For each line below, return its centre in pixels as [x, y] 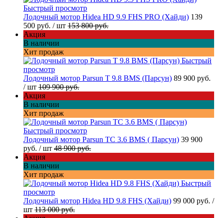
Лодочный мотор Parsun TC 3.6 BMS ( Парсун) [101, 140]
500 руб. [38, 26]
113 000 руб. [55, 210]
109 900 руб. [59, 87]
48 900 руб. [73, 148]
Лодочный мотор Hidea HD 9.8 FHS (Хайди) [97, 201]
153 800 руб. [88, 26]
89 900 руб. [192, 78]
